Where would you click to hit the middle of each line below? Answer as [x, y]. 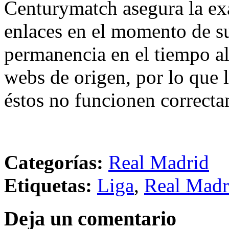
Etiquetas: [48, 186]
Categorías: [54, 163]
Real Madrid [159, 163]
